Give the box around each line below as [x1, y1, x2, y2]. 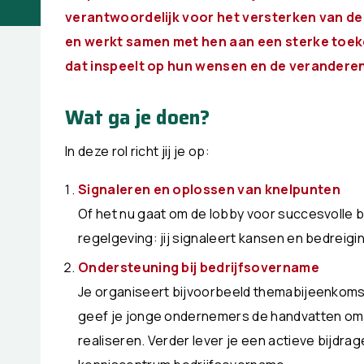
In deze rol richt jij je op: [65, 142, 210, 161]
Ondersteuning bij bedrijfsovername [78, 258, 319, 276]
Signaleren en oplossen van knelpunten [78, 180, 340, 198]
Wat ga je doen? [65, 102, 210, 133]
